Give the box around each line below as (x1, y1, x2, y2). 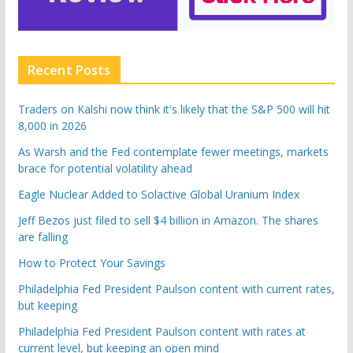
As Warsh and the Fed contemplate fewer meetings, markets (17, 143, 329, 159)
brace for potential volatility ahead (17, 160, 192, 176)
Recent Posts (27, 61, 111, 79)
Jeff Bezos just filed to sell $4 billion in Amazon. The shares (17, 212, 318, 228)
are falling (17, 229, 68, 244)
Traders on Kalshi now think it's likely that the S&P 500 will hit (17, 101, 330, 117)
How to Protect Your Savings (17, 255, 165, 270)
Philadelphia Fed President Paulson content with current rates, (17, 281, 335, 296)
